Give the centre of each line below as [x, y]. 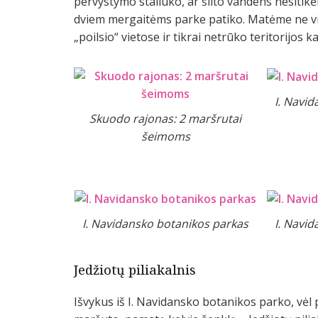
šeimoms [165, 137]
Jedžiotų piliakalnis [135, 270]
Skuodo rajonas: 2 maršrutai [166, 119]
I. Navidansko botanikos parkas [166, 224]
